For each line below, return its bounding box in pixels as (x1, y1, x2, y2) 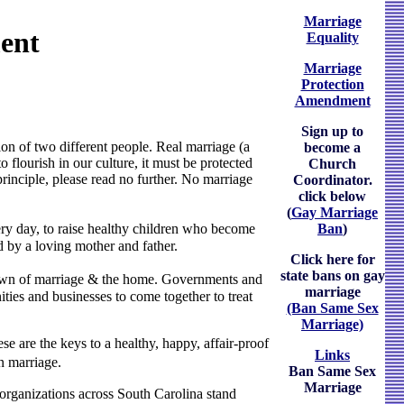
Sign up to (301, 124, 363, 139)
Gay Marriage (291, 205, 378, 220)
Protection (300, 77, 364, 92)
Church (308, 156, 356, 171)
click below (298, 188, 366, 204)
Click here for (289, 252, 375, 267)
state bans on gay (280, 268, 385, 283)
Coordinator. (292, 172, 372, 188)
